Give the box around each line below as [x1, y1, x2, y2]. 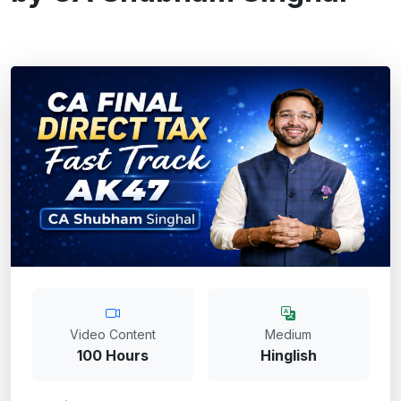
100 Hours [77, 346, 149, 364]
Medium [265, 326, 311, 342]
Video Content [70, 326, 156, 342]
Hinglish [260, 346, 317, 364]
